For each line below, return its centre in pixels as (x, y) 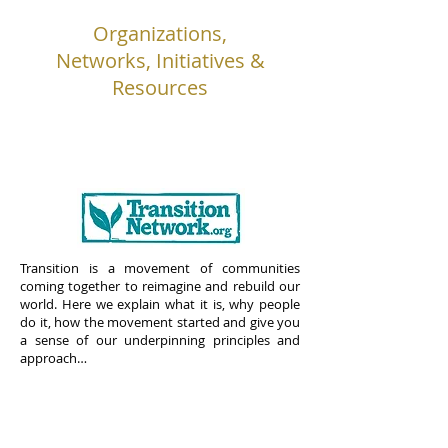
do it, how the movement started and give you (160, 322)
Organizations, (160, 33)
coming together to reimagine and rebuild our (160, 286)
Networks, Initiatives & (160, 60)
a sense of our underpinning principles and (160, 340)
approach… (53, 358)
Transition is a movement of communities (160, 268)
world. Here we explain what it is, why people (160, 304)
